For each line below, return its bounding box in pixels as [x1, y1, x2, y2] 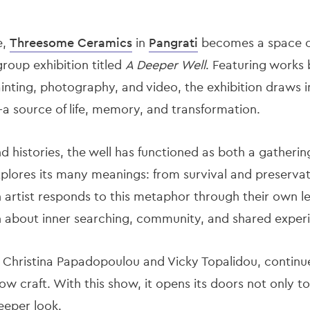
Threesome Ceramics [9, 35, 132, 51]
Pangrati [148, 35, 198, 51]
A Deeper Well [125, 57, 206, 73]
